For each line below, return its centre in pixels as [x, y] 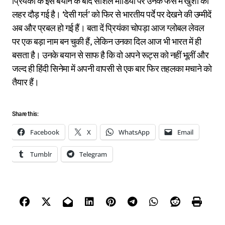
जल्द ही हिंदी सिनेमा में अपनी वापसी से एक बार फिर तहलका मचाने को [112, 69]
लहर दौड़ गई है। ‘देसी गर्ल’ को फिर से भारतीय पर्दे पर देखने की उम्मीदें [112, 15]
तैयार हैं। [26, 82]
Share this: [25, 114]
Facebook [45, 132]
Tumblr [41, 154]
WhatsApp [134, 132]
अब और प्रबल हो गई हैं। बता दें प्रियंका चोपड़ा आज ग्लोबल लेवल [108, 28]
